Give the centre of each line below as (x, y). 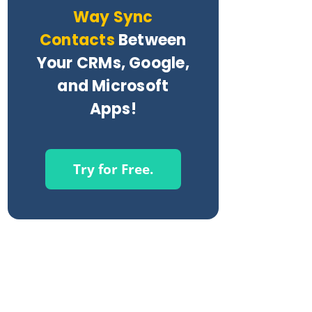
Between (150, 40)
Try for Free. (113, 169)
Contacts (77, 40)
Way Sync (113, 17)
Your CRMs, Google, (113, 63)
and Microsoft (113, 86)
